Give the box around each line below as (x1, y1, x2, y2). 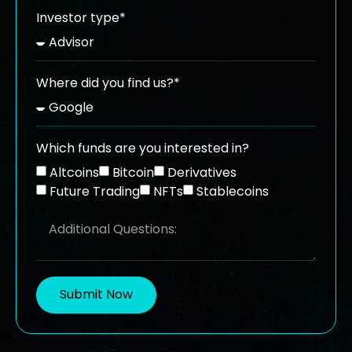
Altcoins (49, 163, 99, 181)
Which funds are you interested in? (36, 138, 249, 157)
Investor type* (36, 8, 126, 27)
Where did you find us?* (36, 73, 180, 92)
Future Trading (49, 181, 140, 200)
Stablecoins (196, 181, 269, 200)
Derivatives (167, 163, 236, 181)
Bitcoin (112, 163, 154, 181)
